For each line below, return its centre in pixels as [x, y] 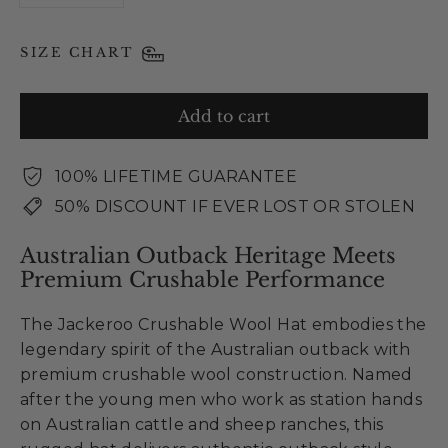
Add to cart [224, 115]
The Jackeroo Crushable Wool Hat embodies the [223, 325]
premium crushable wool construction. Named [216, 375]
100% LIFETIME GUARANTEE [176, 176]
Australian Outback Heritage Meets [208, 255]
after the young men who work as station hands [221, 400]
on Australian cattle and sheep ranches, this [202, 425]
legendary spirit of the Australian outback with [215, 350]
